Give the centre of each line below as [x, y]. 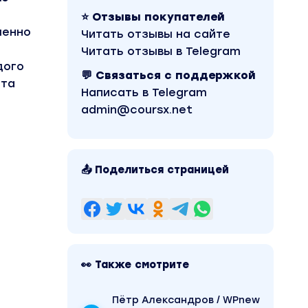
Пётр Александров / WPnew [186, 300]
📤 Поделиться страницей [155, 170]
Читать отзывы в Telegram [161, 51]
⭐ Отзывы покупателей [153, 17]
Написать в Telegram [144, 92]
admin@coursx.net [137, 110]
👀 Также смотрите [135, 265]
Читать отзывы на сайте [156, 34]
